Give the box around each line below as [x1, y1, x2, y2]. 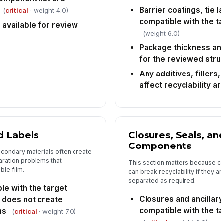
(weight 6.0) [143, 29, 180, 37]
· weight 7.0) [37, 207, 76, 216]
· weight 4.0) [28, 6, 68, 14]
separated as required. [128, 176, 196, 184]
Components [128, 140, 192, 152]
